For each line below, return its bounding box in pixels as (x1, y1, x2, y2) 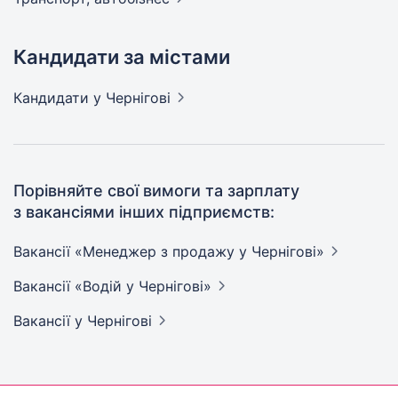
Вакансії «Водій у (13, 277, 139, 295)
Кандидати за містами (13, 45, 230, 68)
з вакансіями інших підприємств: (13, 203, 275, 221)
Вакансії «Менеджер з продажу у (13, 243, 251, 260)
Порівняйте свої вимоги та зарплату (13, 181, 299, 200)
